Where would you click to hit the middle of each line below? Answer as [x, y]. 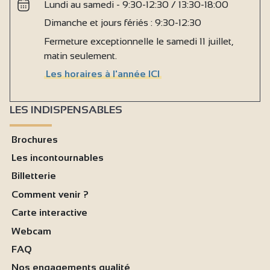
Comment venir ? [50, 194]
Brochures [35, 139]
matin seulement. [80, 55]
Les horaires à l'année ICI [103, 74]
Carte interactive [50, 213]
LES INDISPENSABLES [66, 109]
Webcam [32, 231]
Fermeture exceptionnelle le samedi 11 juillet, [139, 41]
